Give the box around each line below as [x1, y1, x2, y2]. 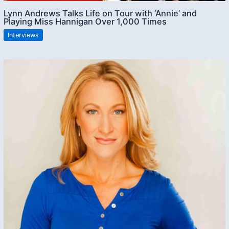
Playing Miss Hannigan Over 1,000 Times [4, 16, 167, 27]
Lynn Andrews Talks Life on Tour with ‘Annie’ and [4, 8, 197, 19]
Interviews [8, 31, 39, 39]
